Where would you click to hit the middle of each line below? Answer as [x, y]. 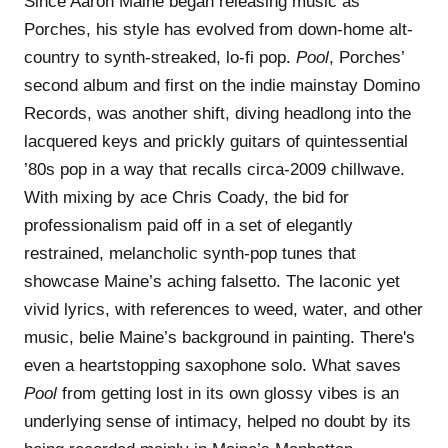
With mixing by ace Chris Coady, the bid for [186, 197]
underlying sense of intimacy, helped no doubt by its [217, 421]
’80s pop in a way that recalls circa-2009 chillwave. [214, 169]
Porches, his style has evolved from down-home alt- [218, 29]
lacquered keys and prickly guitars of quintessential [216, 141]
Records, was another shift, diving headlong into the [217, 113]
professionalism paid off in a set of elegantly [188, 225]
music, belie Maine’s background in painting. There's [219, 337]
